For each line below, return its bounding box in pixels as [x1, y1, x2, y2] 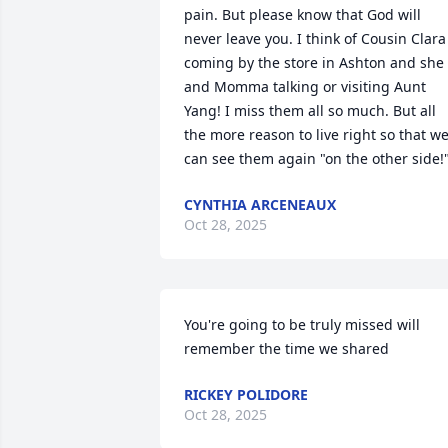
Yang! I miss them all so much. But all [184, 101, 436, 120]
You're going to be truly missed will [184, 315, 420, 334]
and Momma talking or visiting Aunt [184, 77, 426, 96]
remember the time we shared [184, 339, 389, 358]
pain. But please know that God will [184, 5, 421, 24]
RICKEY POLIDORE [184, 385, 308, 404]
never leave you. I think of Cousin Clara [184, 29, 446, 48]
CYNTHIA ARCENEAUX [184, 195, 336, 214]
